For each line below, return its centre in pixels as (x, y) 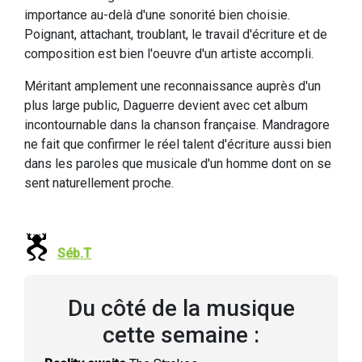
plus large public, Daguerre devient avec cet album (166, 105)
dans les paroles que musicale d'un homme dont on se (178, 164)
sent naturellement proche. (99, 183)
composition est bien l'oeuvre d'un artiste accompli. (169, 54)
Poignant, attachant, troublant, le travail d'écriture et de (176, 34)
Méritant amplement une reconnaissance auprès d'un (173, 86)
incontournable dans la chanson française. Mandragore (177, 125)
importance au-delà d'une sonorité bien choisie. (157, 15)
